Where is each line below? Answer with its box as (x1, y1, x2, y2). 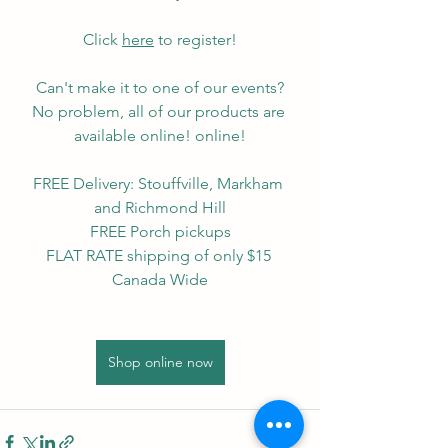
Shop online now (107, 352, 213, 371)
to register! (154, 29, 237, 49)
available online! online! (74, 125, 246, 145)
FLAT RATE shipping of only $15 (45, 245, 275, 265)
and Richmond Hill (94, 197, 226, 217)
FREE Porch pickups (89, 221, 231, 241)
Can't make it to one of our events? (36, 77, 284, 97)
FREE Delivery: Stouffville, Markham (33, 173, 287, 193)
